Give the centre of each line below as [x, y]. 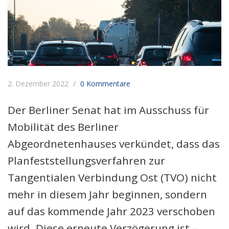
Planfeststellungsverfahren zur [86, 160]
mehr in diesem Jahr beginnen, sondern [107, 194]
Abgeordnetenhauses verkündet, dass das [114, 143]
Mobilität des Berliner [63, 127]
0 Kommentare [105, 83]
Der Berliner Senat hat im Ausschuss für [108, 110]
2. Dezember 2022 [39, 83]
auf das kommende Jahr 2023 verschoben [111, 211]
